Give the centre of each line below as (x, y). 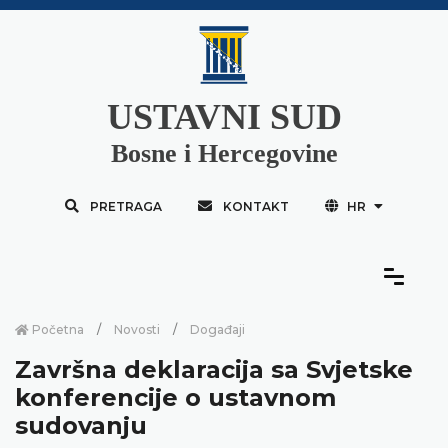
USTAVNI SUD (224, 116)
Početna (56, 329)
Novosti (137, 329)
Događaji (217, 329)
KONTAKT (255, 206)
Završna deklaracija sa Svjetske (214, 369)
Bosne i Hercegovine (224, 153)
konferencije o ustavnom (175, 397)
